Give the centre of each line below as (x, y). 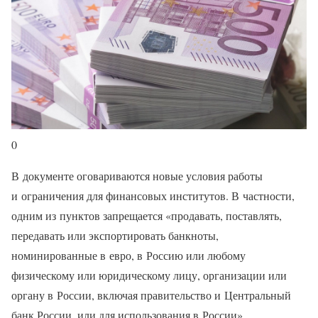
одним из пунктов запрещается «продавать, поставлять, (147, 215)
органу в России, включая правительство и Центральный (151, 295)
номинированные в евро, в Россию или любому (128, 255)
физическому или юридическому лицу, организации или (149, 275)
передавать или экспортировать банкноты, (115, 235)
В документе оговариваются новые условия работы (137, 176)
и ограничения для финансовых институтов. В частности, (153, 196)
